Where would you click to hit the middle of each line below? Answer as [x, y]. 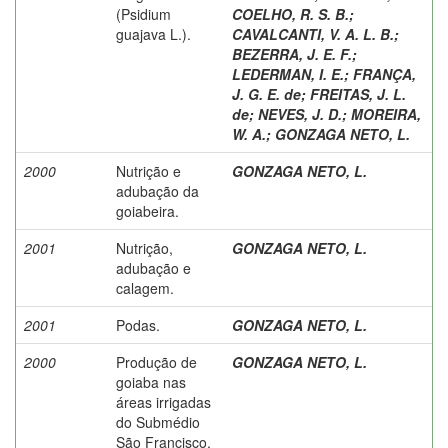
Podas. [138, 324]
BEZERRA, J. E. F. [292, 53]
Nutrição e [148, 170]
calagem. [145, 287]
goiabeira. [147, 210]
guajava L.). [153, 33]
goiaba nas [151, 381]
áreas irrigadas [163, 401]
